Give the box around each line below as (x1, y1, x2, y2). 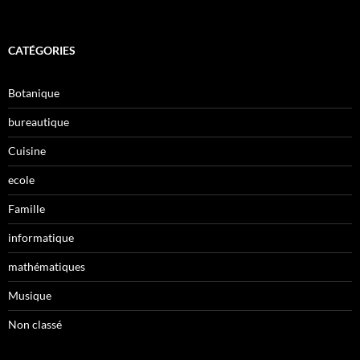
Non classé (8, 317, 62, 331)
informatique (8, 231, 74, 244)
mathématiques (8, 260, 85, 273)
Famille (8, 202, 45, 215)
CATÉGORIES (8, 43, 76, 57)
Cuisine (8, 144, 46, 157)
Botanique (8, 86, 59, 100)
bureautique (8, 115, 69, 129)
